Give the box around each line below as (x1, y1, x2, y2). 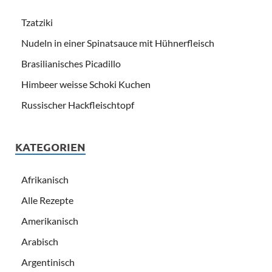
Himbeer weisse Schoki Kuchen (21, 78, 151, 90)
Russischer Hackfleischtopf (21, 99, 134, 111)
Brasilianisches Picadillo (21, 58, 121, 70)
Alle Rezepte (21, 194, 73, 206)
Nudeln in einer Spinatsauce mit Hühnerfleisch (21, 37, 214, 49)
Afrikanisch (21, 174, 69, 186)
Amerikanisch (21, 215, 78, 227)
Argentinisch (21, 256, 75, 268)
